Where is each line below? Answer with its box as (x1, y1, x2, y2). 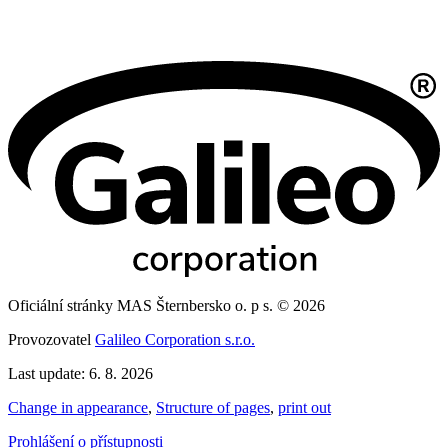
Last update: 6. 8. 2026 (8, 365, 153, 383)
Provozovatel (8, 331, 95, 349)
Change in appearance (8, 399, 148, 417)
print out (278, 399, 331, 417)
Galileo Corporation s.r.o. (95, 331, 255, 349)
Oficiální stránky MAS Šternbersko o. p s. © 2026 (8, 297, 325, 315)
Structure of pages (156, 399, 270, 417)
